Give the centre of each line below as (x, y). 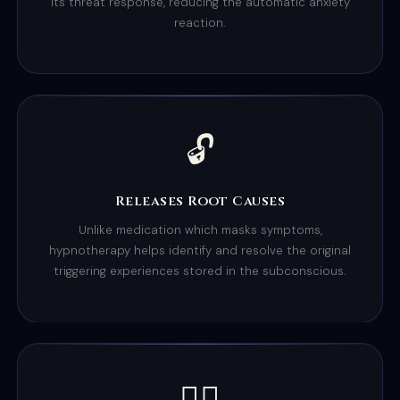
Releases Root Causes (200, 201)
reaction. (200, 23)
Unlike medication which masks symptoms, (200, 230)
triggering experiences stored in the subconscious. (200, 271)
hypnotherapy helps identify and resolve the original (200, 250)
